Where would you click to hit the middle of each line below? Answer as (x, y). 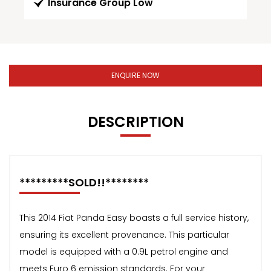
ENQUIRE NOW (135, 75)
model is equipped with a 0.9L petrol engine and (124, 251)
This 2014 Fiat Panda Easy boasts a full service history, (134, 217)
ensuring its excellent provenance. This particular (124, 234)
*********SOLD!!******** (84, 182)
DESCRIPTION (135, 122)
